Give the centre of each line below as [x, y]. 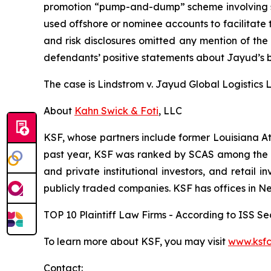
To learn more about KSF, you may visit [136, 242]
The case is [70, 84]
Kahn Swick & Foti [116, 111]
